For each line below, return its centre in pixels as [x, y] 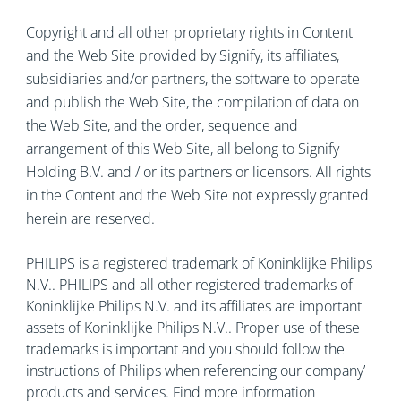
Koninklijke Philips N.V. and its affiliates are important [193, 306]
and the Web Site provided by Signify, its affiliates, [182, 55]
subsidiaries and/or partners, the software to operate [192, 79]
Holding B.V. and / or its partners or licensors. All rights [198, 172]
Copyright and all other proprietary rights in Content [189, 32]
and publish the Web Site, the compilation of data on [192, 102]
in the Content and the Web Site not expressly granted [197, 195]
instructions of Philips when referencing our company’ [195, 371]
